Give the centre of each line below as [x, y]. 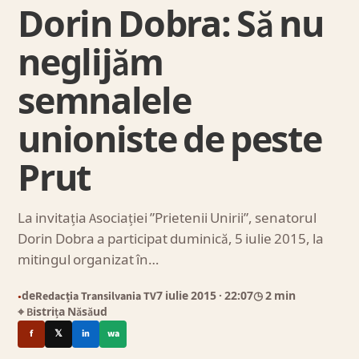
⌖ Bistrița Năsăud [63, 313]
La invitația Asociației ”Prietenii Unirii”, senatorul [167, 219]
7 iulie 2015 [188, 296]
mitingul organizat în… [89, 260]
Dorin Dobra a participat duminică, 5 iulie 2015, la [171, 240]
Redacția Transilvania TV [96, 296]
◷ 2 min [275, 296]
